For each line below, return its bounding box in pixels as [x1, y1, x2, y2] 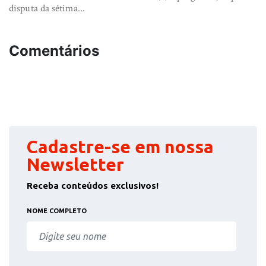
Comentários [9, 42, 99, 59]
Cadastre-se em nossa [27, 137, 214, 157]
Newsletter [27, 154, 124, 175]
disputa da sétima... [9, 2, 85, 15]
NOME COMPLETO [27, 207, 87, 214]
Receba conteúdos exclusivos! [27, 180, 159, 191]
